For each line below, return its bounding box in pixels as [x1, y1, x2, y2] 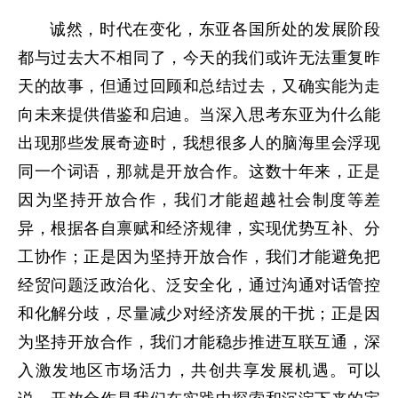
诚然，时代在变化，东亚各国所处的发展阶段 [50, 20, 380, 38]
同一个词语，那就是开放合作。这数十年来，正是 [18, 163, 380, 180]
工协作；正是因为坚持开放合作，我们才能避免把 [18, 248, 380, 266]
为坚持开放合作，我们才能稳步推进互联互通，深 [18, 333, 380, 351]
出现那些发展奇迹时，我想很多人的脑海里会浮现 [18, 134, 380, 152]
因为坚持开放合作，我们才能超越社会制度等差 [18, 191, 380, 209]
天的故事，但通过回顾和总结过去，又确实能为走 [18, 77, 380, 95]
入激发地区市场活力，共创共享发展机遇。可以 [18, 362, 380, 379]
